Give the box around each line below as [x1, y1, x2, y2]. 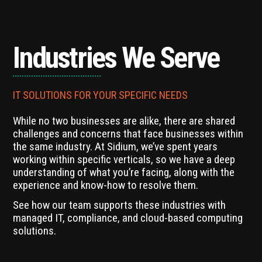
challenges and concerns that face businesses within [13, 126, 244, 140]
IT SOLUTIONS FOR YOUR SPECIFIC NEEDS [13, 88, 188, 101]
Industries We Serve [13, 40, 219, 75]
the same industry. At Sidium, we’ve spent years [13, 139, 218, 153]
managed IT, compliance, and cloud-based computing [13, 211, 243, 225]
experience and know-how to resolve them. [13, 178, 199, 192]
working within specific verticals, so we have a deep [13, 152, 236, 166]
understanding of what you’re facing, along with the [13, 165, 235, 179]
